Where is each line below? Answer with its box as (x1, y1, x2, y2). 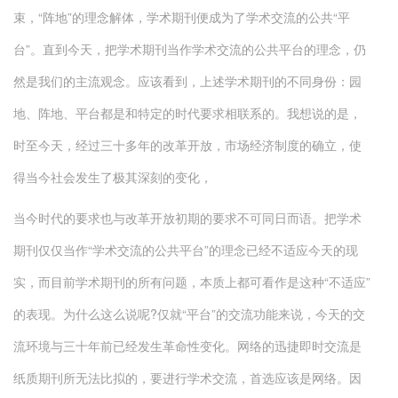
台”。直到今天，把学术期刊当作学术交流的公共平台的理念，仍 (13, 40, 366, 58)
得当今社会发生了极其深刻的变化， (13, 168, 212, 186)
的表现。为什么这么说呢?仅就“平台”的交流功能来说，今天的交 (13, 305, 365, 322)
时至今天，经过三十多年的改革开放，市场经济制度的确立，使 (13, 136, 362, 154)
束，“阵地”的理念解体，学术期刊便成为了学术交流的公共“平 (13, 8, 350, 26)
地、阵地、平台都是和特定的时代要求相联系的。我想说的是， (13, 104, 362, 122)
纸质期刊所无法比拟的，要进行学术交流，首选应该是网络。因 (13, 369, 362, 386)
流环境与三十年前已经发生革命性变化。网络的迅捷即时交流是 (13, 337, 362, 354)
